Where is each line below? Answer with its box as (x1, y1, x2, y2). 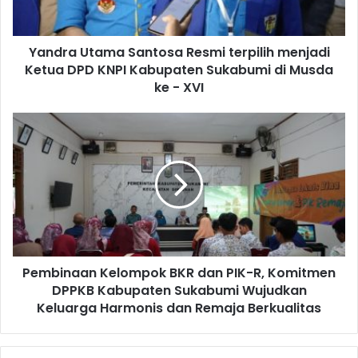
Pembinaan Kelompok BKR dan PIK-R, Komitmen (22, 264, 336, 283)
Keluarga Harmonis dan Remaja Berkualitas (37, 299, 321, 318)
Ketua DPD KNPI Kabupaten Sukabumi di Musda (25, 61, 333, 80)
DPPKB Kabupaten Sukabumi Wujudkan (51, 281, 307, 300)
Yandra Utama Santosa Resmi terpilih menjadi (28, 43, 330, 62)
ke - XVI (154, 78, 204, 97)
